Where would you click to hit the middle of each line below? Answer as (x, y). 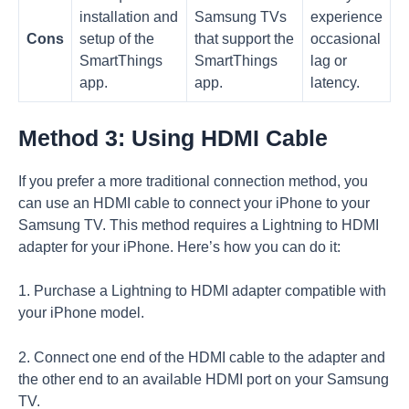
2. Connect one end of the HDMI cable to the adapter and (202, 358)
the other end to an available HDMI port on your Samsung (204, 380)
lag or (329, 61)
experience (346, 17)
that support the (244, 39)
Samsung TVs (241, 17)
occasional (346, 39)
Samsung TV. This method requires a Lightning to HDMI (199, 225)
